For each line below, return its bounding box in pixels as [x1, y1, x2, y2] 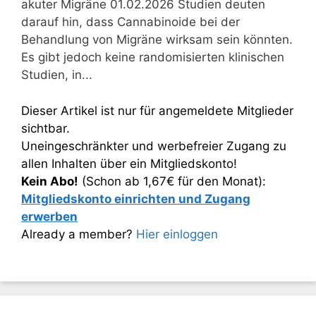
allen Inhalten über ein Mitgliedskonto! [21, 156, 237, 171]
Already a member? [21, 226, 136, 241]
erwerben [21, 209, 78, 224]
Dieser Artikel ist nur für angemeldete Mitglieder [21, 103, 293, 118]
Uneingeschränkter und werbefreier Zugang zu [21, 138, 286, 153]
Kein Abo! [21, 174, 78, 188]
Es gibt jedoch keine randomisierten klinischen [21, 50, 284, 64]
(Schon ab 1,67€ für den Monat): [78, 174, 266, 188]
